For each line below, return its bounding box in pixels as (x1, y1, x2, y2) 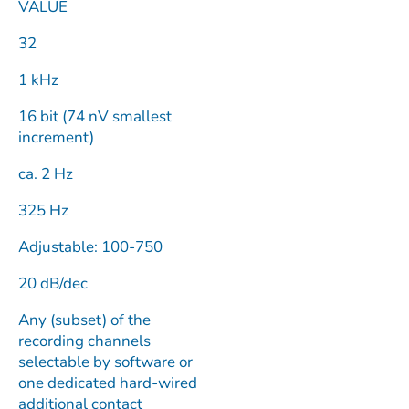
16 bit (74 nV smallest (18, 106, 172, 127)
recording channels (18, 330, 151, 351)
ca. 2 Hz (18, 163, 77, 184)
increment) (18, 127, 98, 148)
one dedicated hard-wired (18, 372, 197, 393)
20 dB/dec (18, 273, 91, 294)
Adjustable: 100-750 (18, 236, 166, 257)
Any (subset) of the (18, 309, 151, 330)
